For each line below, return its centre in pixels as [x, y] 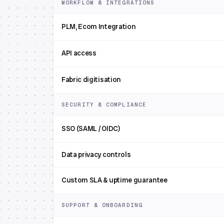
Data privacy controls [96, 154]
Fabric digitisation [91, 79]
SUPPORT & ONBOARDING [102, 205]
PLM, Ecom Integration [99, 26]
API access [79, 53]
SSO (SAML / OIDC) [91, 128]
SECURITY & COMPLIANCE [104, 104]
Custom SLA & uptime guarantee [114, 180]
